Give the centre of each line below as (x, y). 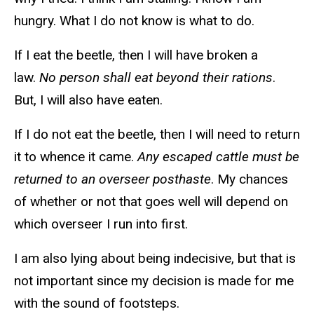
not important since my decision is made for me (154, 280)
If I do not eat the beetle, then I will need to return (157, 134)
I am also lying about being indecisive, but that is (155, 258)
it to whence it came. (76, 156)
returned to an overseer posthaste (112, 179)
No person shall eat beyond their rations (156, 77)
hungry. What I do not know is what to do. (134, 21)
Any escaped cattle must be (218, 156)
